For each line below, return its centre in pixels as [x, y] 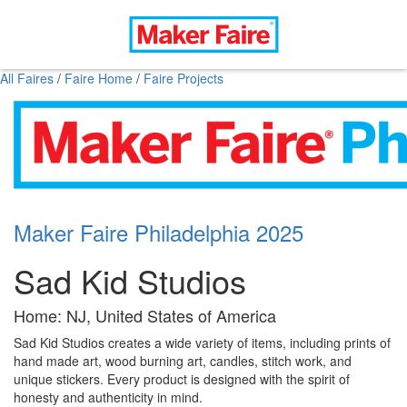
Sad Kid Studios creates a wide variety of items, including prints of [202, 342]
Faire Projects [184, 78]
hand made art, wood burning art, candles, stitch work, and [183, 361]
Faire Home [99, 78]
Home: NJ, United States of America [145, 315]
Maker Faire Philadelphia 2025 [159, 232]
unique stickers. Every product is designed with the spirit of [182, 379]
